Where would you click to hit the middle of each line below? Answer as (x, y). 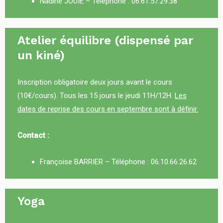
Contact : (33, 135)
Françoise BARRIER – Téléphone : (95, 162)
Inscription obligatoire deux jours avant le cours (95, 82)
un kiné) (41, 55)
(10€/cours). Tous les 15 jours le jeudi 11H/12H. (96, 96)
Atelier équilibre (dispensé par (105, 40)
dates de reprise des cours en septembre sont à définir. (108, 109)
